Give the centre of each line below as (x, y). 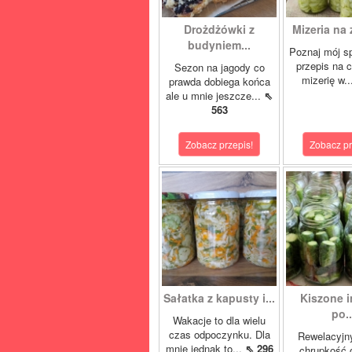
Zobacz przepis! (219, 144)
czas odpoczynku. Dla (219, 334)
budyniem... (219, 45)
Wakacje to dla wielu (219, 320)
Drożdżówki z (219, 29)
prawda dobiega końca (219, 81)
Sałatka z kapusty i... (219, 298)
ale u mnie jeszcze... (215, 95)
